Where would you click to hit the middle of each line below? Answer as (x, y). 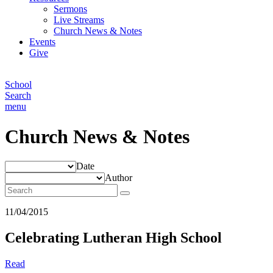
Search (18, 96)
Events (42, 42)
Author (119, 178)
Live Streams (79, 20)
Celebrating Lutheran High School (113, 237)
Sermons (70, 9)
